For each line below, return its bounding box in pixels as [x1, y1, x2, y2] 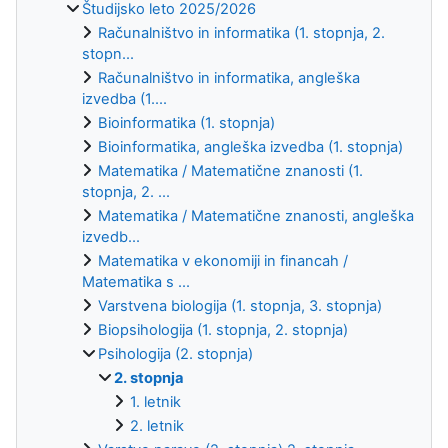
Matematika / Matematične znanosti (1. [98, 161, 363, 180]
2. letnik [130, 416, 184, 435]
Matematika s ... [82, 272, 190, 291]
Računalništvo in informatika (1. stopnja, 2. [98, 23, 385, 42]
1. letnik [130, 392, 181, 411]
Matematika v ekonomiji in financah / [98, 251, 348, 270]
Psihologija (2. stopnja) [98, 344, 253, 363]
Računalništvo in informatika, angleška [98, 68, 360, 87]
